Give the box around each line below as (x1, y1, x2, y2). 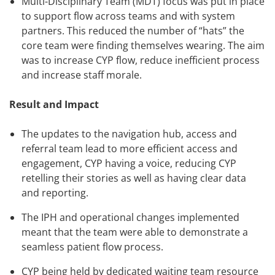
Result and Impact (9, 98, 99, 112)
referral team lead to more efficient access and (21, 142, 238, 156)
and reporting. (21, 186, 88, 200)
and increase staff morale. (21, 68, 142, 82)
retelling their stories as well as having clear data (21, 171, 246, 185)
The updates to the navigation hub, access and (21, 127, 237, 141)
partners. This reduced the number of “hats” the (21, 24, 244, 38)
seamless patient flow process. (21, 240, 163, 254)
